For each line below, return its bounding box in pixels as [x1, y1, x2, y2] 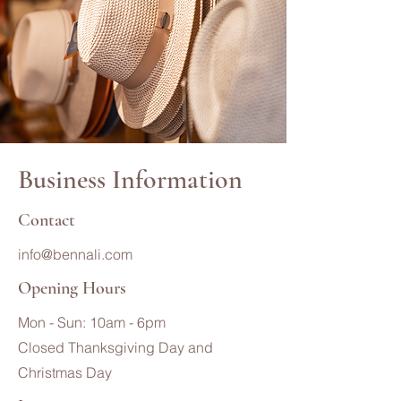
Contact [18, 209, 75, 231]
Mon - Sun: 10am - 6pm [18, 313, 166, 331]
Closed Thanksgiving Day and [18, 338, 213, 356]
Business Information [18, 163, 243, 196]
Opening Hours [18, 277, 126, 299]
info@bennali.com [18, 245, 132, 263]
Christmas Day [18, 363, 112, 381]
